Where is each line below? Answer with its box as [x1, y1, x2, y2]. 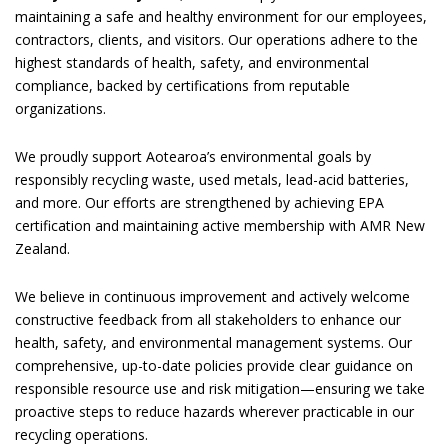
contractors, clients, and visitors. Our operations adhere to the [15, 29, 418, 49]
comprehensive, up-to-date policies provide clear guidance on [15, 355, 413, 375]
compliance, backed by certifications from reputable [15, 75, 350, 95]
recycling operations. [15, 424, 148, 444]
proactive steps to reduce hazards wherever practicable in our [15, 401, 414, 421]
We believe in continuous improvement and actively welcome [15, 286, 410, 306]
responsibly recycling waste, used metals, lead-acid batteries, [15, 169, 409, 189]
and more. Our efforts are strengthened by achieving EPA [15, 192, 384, 212]
